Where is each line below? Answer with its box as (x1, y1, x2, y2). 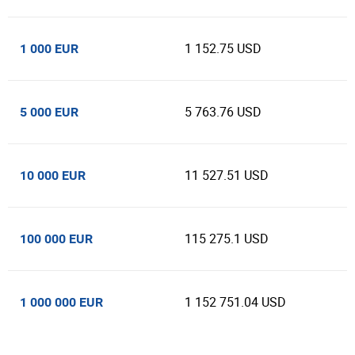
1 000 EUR (20, 41, 78, 56)
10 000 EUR (20, 168, 86, 183)
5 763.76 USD (185, 103, 261, 120)
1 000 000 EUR (20, 295, 103, 310)
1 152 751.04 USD (185, 293, 286, 311)
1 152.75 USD (185, 40, 261, 57)
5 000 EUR (20, 105, 78, 120)
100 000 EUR (20, 231, 93, 246)
